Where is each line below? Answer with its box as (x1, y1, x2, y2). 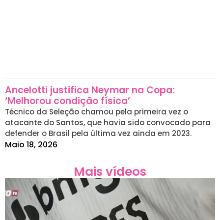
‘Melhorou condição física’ (5, 94, 130, 108)
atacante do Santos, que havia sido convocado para (5, 117, 211, 128)
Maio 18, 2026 (5, 138, 57, 150)
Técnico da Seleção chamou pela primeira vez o (5, 106, 188, 117)
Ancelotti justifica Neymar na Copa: (5, 83, 175, 97)
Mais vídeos (74, 163, 146, 180)
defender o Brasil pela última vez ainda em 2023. (5, 128, 192, 138)
